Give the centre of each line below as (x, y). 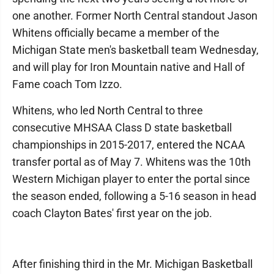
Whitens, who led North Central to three (108, 111)
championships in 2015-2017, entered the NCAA (129, 145)
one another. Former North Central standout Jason (135, 16)
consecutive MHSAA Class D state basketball (122, 128)
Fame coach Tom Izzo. (67, 84)
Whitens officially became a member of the (116, 33)
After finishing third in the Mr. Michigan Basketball (132, 264)
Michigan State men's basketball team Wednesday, (135, 50)
